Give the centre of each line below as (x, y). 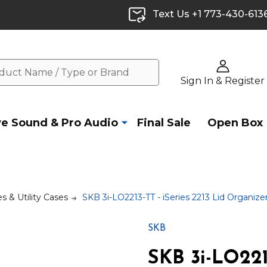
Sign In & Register (223, 80)
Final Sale (164, 123)
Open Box (235, 123)
